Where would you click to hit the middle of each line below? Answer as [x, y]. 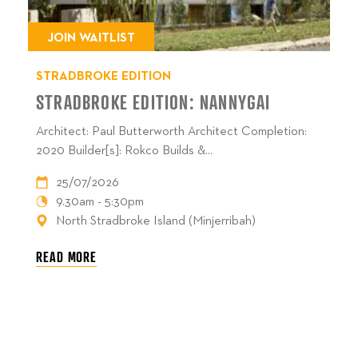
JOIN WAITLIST [91, 38]
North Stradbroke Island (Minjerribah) [156, 221]
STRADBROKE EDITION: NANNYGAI [153, 102]
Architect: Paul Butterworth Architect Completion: [171, 132]
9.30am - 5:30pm [100, 202]
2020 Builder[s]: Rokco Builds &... [124, 151]
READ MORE [67, 257]
